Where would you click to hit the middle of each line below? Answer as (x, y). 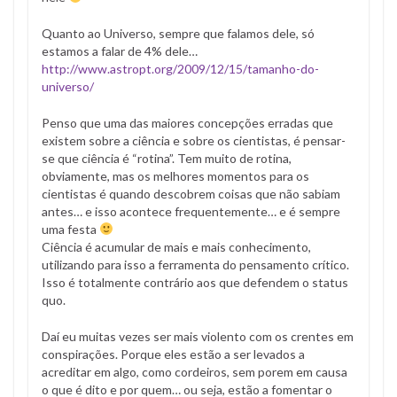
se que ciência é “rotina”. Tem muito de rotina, (167, 158)
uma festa (70, 229)
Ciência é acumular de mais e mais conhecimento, (176, 246)
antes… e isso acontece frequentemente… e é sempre (191, 211)
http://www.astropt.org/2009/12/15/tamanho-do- (180, 68)
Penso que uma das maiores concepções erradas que (187, 122)
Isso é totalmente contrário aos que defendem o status (195, 282)
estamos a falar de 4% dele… (120, 51)
